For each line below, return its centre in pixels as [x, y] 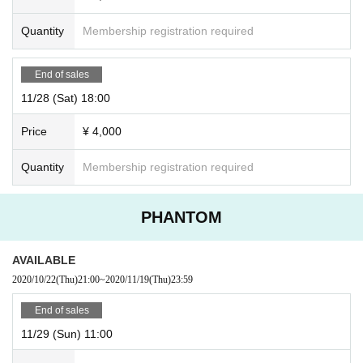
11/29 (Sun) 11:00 [67, 333]
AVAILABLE [44, 260]
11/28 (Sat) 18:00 [66, 98]
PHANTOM [181, 217]
